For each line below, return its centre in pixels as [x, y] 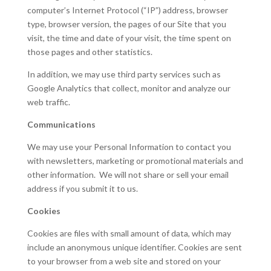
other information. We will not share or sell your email [128, 175]
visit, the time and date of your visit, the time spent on [129, 38]
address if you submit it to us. [82, 189]
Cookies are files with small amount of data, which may [129, 233]
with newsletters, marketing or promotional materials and [135, 161]
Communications [61, 125]
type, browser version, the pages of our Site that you [126, 24]
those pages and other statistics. [90, 52]
